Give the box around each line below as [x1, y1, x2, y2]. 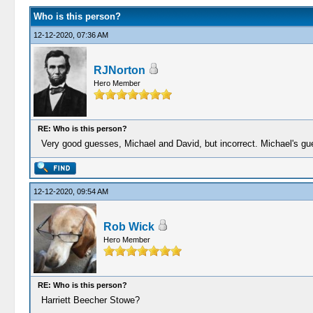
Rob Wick [103, 221, 154, 233]
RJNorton [93, 64, 145, 76]
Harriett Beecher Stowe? [41, 295, 140, 305]
